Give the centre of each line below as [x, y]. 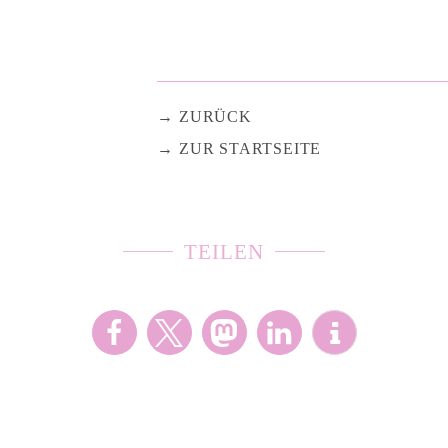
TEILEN [224, 251]
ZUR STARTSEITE [250, 148]
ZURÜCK [215, 116]
